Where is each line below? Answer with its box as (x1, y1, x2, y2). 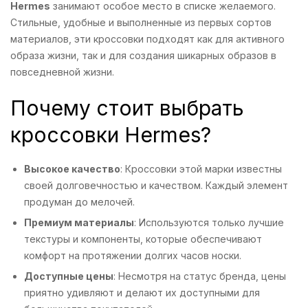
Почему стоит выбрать (10, 96, 244, 121)
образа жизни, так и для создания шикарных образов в (10, 49, 276, 62)
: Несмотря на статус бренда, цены (113, 270, 286, 283)
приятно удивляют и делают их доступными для (24, 287, 260, 299)
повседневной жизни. (10, 66, 114, 78)
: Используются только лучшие (134, 217, 284, 229)
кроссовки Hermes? (10, 122, 211, 148)
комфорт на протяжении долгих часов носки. (24, 250, 241, 262)
